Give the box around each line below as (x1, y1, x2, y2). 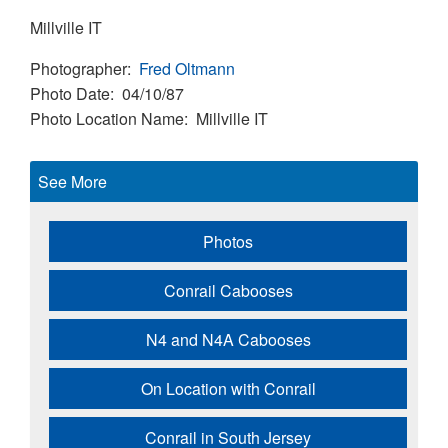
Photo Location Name (30, 106, 184, 130)
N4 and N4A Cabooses (145, 327, 311, 351)
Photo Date (30, 81, 110, 105)
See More (38, 169, 107, 193)
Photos (203, 229, 253, 253)
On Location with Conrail (140, 376, 316, 400)
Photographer (30, 56, 127, 80)
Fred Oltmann (139, 56, 235, 80)
